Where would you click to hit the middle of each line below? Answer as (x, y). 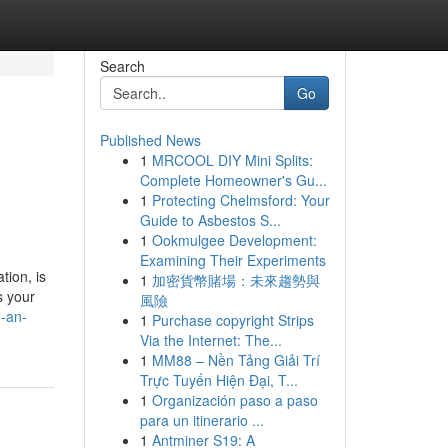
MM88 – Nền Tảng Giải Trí (235, 360)
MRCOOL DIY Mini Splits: (232, 160)
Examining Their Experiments (232, 260)
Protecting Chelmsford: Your (240, 200)
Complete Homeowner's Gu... (233, 180)
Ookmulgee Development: (234, 240)
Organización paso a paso (234, 400)
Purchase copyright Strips (232, 320)
